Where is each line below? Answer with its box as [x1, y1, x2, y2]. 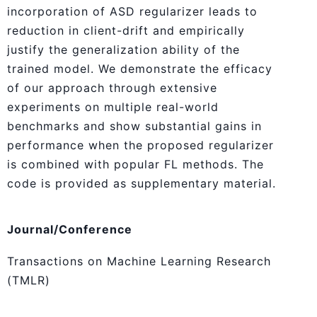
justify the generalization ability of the [7, 42, 240, 57]
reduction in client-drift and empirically [7, 23, 245, 38]
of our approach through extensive [7, 80, 217, 95]
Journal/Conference [7, 221, 132, 236]
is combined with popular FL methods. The [7, 156, 264, 171]
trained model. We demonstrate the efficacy [7, 61, 272, 76]
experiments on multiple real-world [7, 99, 219, 114]
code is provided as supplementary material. [7, 175, 276, 190]
